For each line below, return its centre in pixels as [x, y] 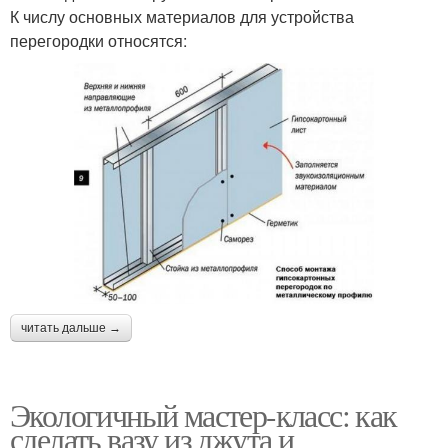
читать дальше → [71, 327]
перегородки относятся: [98, 40]
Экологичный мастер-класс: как [203, 414]
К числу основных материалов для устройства [182, 16]
